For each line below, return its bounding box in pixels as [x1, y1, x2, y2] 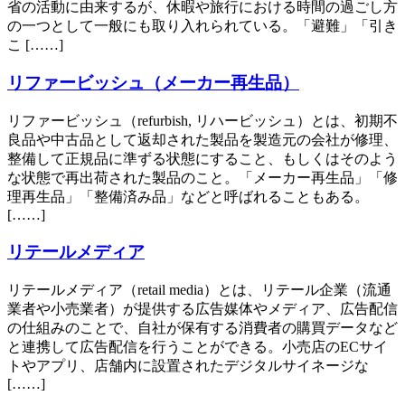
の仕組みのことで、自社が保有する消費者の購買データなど [7, 319, 398, 335]
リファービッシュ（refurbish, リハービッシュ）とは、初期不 [7, 113, 398, 129]
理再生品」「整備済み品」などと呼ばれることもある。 [7, 189, 369, 205]
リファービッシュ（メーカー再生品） [7, 73, 299, 93]
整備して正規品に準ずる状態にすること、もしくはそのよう [7, 151, 398, 167]
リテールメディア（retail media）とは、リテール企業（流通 [7, 281, 391, 297]
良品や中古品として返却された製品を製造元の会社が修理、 [7, 132, 398, 148]
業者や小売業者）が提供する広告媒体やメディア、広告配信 [7, 300, 398, 316]
